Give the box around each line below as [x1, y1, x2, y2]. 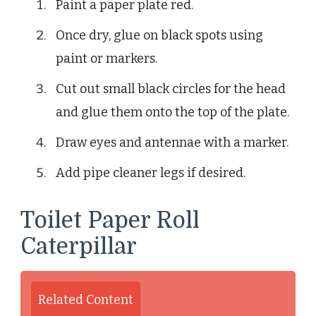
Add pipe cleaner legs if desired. [56, 164, 245, 181]
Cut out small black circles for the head [56, 80, 286, 97]
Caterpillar [20, 233, 137, 260]
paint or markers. [56, 50, 157, 66]
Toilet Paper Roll [20, 207, 200, 233]
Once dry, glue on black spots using [56, 27, 263, 43]
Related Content [38, 291, 133, 308]
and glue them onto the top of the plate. [56, 104, 289, 120]
